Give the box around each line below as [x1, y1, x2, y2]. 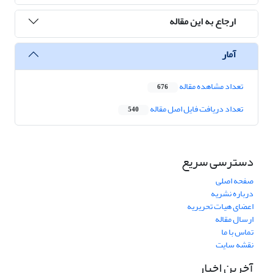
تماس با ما [221, 224, 253, 241]
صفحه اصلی [216, 172, 253, 190]
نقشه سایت [216, 236, 253, 253]
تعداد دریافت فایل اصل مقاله [149, 101, 243, 118]
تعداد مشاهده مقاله [178, 78, 243, 95]
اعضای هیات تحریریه [187, 198, 253, 215]
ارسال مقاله [215, 211, 253, 228]
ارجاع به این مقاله [169, 12, 236, 30]
